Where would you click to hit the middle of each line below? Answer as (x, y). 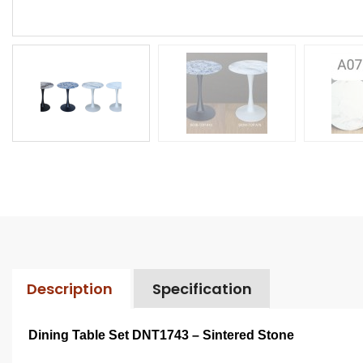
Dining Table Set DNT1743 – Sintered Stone (161, 335)
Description (69, 288)
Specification (202, 288)
